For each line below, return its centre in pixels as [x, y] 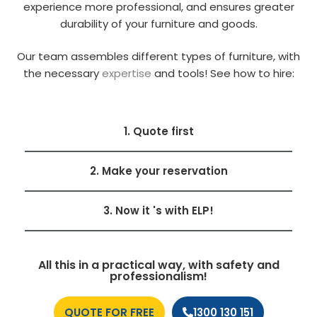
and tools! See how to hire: [223, 74]
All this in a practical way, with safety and [158, 265]
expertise [126, 74]
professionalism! [158, 276]
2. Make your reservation [158, 171]
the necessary [62, 74]
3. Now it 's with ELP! [158, 210]
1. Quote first [158, 131]
